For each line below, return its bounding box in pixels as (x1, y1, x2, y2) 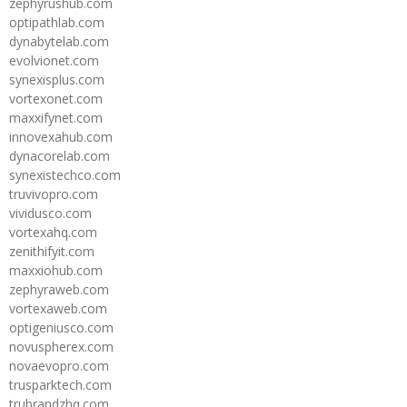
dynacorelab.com (9, 146, 110, 164)
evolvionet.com (9, 51, 99, 69)
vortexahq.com (9, 223, 97, 241)
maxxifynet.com (9, 108, 103, 126)
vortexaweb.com (9, 299, 107, 317)
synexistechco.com (9, 165, 121, 184)
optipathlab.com (9, 13, 104, 31)
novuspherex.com (9, 337, 114, 355)
